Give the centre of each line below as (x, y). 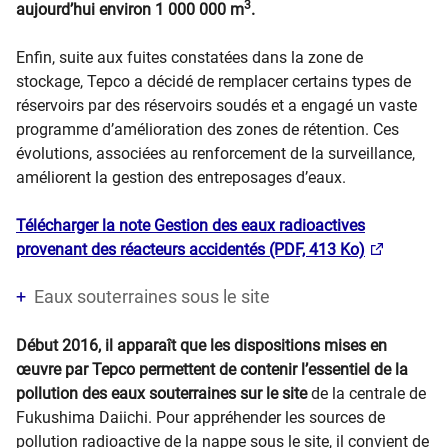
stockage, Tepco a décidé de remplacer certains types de (213, 81)
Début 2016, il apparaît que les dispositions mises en (201, 345)
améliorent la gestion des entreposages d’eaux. (183, 177)
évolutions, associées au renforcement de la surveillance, (215, 153)
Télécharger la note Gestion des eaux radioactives (190, 225)
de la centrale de (368, 393)
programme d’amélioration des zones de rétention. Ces (207, 129)
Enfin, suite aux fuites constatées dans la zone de (189, 57)
